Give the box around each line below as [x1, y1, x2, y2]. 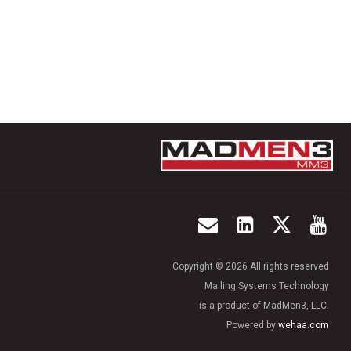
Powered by [226, 319, 278, 331]
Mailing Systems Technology [204, 280, 329, 291]
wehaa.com [277, 319, 329, 331]
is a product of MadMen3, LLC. [198, 299, 329, 311]
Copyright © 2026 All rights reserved [172, 260, 329, 272]
